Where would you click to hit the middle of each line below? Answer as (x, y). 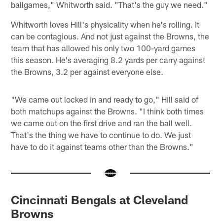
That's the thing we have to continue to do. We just (101, 134)
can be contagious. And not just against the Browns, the (110, 36)
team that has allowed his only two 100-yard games (103, 48)
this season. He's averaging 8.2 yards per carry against (108, 59)
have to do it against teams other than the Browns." (102, 146)
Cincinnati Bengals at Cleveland (100, 200)
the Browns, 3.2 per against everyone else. (87, 71)
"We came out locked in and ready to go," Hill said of (105, 99)
